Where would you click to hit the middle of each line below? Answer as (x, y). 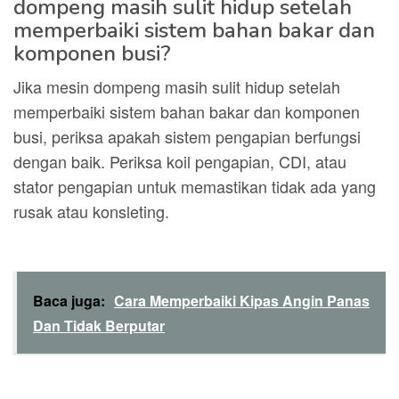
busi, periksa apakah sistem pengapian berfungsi (187, 136)
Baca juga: (69, 301)
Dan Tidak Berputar (99, 326)
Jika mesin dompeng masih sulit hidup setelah (177, 86)
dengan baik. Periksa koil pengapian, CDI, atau (180, 161)
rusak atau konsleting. (91, 211)
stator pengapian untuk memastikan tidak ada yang (195, 186)
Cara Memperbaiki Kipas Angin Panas (242, 301)
